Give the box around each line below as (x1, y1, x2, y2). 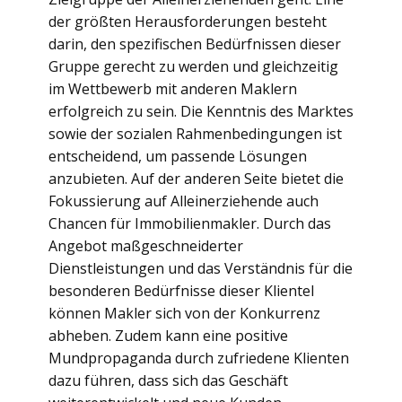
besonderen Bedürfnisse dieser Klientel (48, 281, 314, 301)
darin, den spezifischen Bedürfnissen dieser (48, 34, 341, 54)
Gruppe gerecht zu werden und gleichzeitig (48, 57, 338, 76)
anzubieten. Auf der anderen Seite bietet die (48, 169, 344, 188)
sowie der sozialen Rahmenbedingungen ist (48, 124, 342, 144)
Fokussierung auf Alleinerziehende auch (48, 191, 319, 211)
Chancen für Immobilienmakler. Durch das (48, 214, 331, 233)
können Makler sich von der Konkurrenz (48, 303, 320, 323)
